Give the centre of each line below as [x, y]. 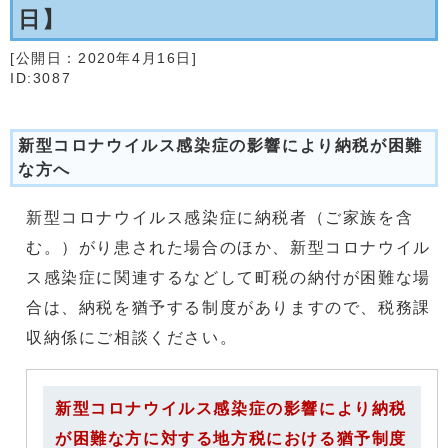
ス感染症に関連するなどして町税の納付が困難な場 [228, 277]
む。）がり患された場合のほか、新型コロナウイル [228, 247]
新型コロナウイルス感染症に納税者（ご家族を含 [220, 217]
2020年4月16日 [135, 58]
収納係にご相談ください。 [132, 337]
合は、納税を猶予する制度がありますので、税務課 [228, 307]
